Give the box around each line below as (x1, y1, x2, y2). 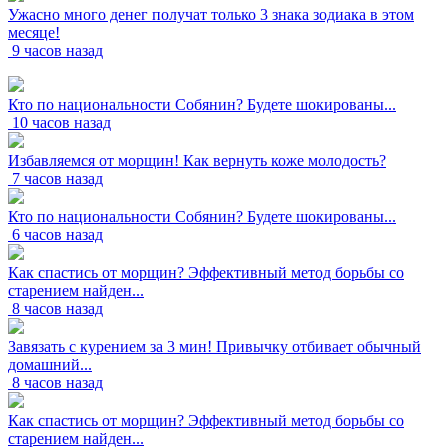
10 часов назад (12, 113, 111, 131)
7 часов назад (12, 169, 103, 187)
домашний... (8, 355, 92, 373)
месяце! (8, 23, 60, 41)
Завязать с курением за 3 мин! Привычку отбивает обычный (8, 337, 421, 355)
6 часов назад (12, 225, 103, 243)
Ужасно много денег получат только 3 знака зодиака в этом (8, 5, 414, 23)
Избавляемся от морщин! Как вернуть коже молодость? (8, 151, 386, 169)
